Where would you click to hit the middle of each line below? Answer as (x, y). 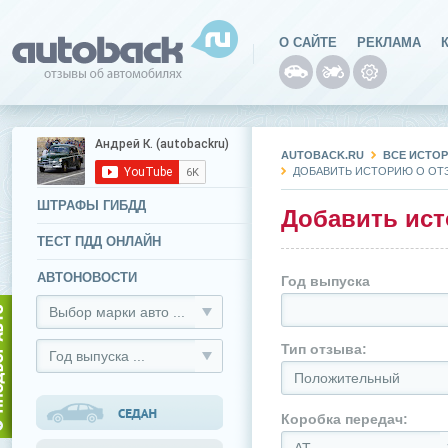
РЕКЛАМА (389, 42)
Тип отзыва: (324, 349)
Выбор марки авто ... (117, 312)
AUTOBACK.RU (322, 155)
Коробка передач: (344, 419)
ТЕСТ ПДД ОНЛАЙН (99, 241)
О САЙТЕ (308, 42)
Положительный (347, 378)
